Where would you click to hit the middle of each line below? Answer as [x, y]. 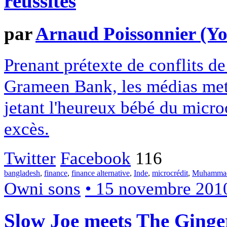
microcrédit [170, 173]
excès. [27, 128]
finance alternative [101, 173]
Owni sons [42, 188]
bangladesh [22, 173]
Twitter [30, 158]
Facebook [96, 158]
